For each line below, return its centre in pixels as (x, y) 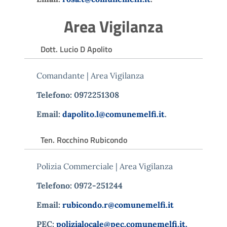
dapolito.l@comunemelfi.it (113, 114)
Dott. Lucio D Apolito (76, 49)
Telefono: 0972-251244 (80, 185)
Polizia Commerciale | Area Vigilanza (105, 166)
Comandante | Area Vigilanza (90, 75)
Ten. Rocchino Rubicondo (84, 140)
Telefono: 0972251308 (78, 94)
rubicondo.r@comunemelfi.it (118, 204)
